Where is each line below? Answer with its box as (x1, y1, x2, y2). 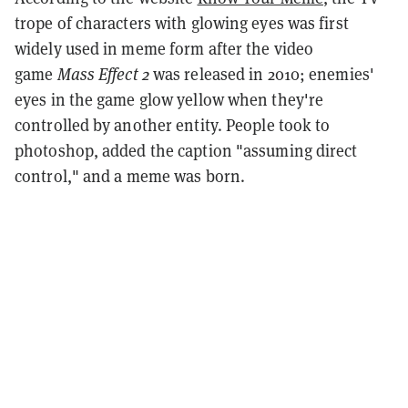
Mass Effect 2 (56, 62, 149, 85)
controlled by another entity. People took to (15, 113, 331, 136)
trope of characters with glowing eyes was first (15, 11, 349, 34)
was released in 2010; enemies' (148, 62, 374, 85)
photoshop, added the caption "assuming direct (15, 138, 358, 161)
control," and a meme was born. (15, 164, 246, 187)
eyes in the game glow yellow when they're (15, 87, 324, 110)
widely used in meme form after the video (15, 36, 314, 59)
